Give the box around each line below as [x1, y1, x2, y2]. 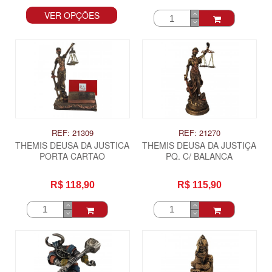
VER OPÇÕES [44, 9, 100, 22]
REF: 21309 [51, 126, 93, 138]
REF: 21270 [178, 126, 220, 138]
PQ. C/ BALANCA [166, 149, 233, 162]
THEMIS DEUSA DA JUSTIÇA [142, 138, 257, 151]
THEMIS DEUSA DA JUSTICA [15, 138, 130, 151]
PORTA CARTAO [39, 149, 106, 162]
